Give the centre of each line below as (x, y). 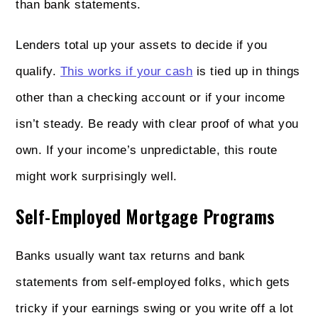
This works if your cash (126, 71)
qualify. (38, 71)
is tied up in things (246, 71)
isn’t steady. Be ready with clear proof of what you (157, 124)
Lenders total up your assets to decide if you (142, 45)
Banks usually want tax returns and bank (131, 256)
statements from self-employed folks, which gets (153, 282)
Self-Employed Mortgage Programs (146, 216)
